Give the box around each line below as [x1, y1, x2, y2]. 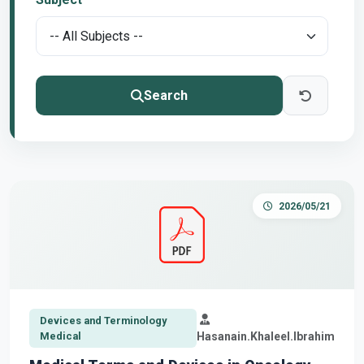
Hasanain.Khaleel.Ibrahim [197, 330, 335, 344]
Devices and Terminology [39, 314, 167, 327]
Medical [39, 330, 81, 343]
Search [143, 87, 188, 103]
